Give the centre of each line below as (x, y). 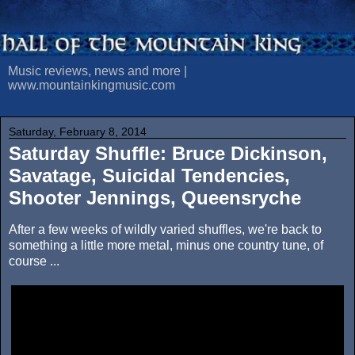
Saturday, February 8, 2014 (78, 132)
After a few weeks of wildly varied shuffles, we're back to (165, 230)
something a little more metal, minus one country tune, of (166, 246)
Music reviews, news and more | (97, 71)
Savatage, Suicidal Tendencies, (149, 176)
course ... (34, 261)
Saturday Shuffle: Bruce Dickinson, (168, 154)
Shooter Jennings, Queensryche (155, 198)
